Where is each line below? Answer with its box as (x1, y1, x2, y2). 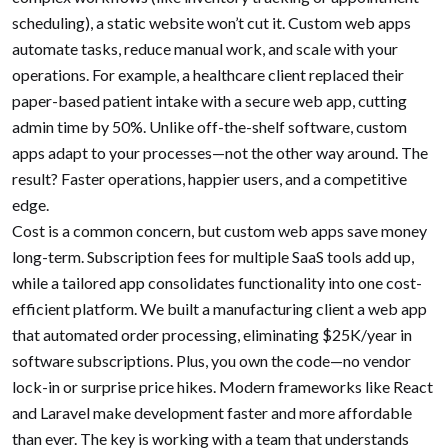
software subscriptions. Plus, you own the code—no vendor (12, 350, 411, 370)
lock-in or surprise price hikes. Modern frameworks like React (12, 376, 433, 396)
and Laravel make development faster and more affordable (12, 402, 412, 422)
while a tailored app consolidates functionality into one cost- (12, 272, 422, 292)
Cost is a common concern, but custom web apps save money (12, 220, 427, 240)
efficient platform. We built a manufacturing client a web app (12, 298, 427, 318)
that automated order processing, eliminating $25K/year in (12, 324, 412, 344)
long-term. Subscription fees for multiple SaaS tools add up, (12, 246, 414, 266)
